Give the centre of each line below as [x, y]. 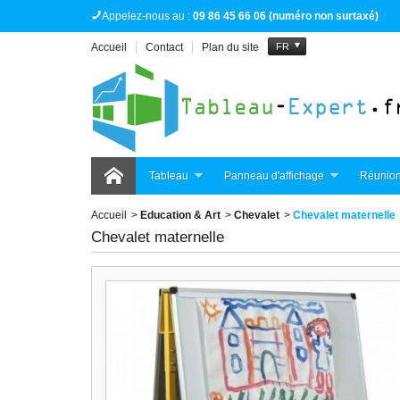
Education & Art [180, 215]
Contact [164, 47]
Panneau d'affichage [274, 176]
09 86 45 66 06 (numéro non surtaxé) [286, 16]
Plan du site [230, 47]
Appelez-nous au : [147, 16]
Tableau [169, 176]
